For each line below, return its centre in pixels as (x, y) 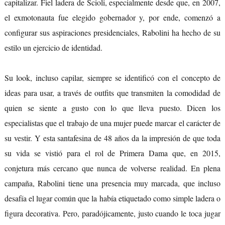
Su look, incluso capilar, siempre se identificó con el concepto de (113, 78)
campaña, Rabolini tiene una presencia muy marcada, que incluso (113, 183)
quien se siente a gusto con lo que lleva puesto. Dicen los (113, 108)
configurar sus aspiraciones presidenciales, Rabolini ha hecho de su (113, 33)
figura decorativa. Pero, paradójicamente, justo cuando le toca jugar (113, 213)
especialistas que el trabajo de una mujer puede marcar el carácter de (113, 123)
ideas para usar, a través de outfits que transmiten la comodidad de (113, 93)
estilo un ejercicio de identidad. (53, 48)
